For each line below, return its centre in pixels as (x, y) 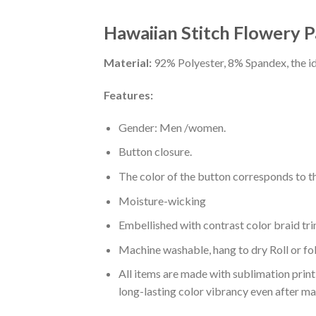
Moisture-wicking (162, 200)
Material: (128, 63)
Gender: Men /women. (172, 127)
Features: (128, 95)
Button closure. (155, 152)
